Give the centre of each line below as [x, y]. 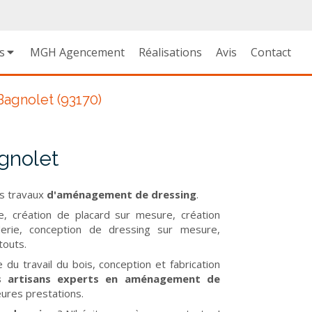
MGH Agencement [77, 52]
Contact [271, 52]
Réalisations [170, 52]
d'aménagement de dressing [120, 194]
